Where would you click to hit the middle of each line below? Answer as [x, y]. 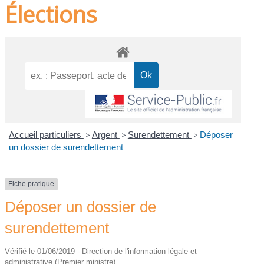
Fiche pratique [32, 184]
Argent [105, 135]
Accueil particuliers [46, 135]
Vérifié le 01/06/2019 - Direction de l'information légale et [101, 251]
